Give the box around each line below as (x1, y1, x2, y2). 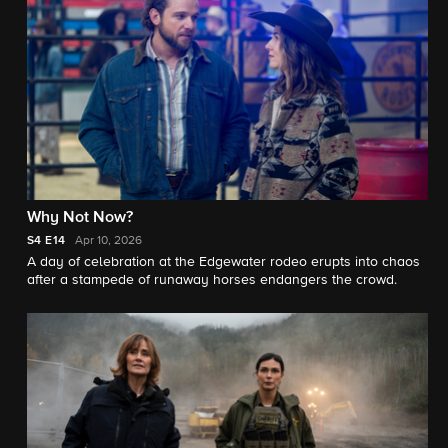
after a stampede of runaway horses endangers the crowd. (27, 272, 397, 287)
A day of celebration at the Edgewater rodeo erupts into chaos (27, 254, 420, 269)
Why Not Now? (27, 209, 133, 226)
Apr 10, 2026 (75, 234, 143, 247)
